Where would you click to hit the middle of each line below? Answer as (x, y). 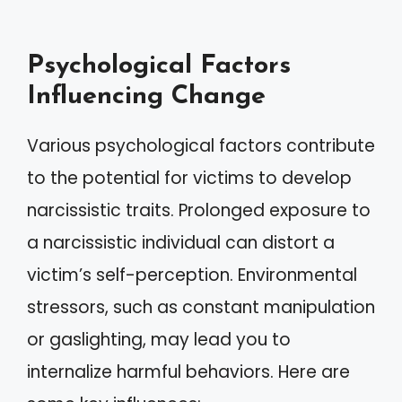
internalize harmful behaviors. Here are (188, 372)
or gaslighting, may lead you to (159, 340)
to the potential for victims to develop (189, 178)
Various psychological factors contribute (201, 146)
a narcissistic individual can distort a (181, 243)
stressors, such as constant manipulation (201, 307)
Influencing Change (146, 96)
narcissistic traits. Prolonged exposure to (199, 210)
